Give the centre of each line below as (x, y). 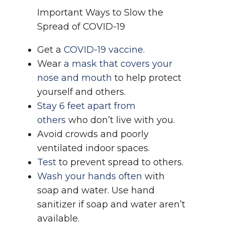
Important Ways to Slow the (100, 13)
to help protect (147, 78)
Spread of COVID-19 (81, 27)
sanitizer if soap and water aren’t (111, 204)
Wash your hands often (90, 176)
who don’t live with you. (120, 120)
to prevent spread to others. (120, 162)
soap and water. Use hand (96, 190)
